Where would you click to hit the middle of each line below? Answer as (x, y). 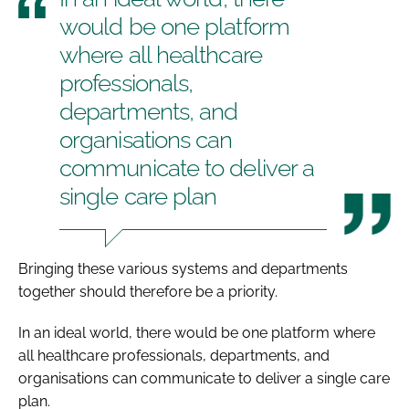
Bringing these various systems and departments (183, 268)
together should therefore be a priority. (148, 291)
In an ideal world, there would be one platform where (197, 332)
